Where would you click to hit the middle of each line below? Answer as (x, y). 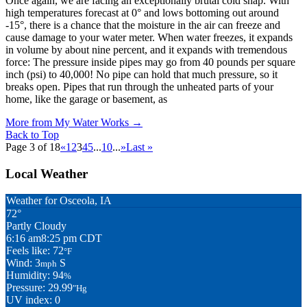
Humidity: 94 (35, 275)
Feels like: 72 (35, 251)
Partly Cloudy (36, 226)
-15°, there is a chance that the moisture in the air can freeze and (143, 25)
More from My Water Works (67, 122)
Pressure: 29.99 (39, 288)
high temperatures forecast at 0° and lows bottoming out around (142, 12)
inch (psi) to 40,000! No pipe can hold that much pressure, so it (142, 74)
